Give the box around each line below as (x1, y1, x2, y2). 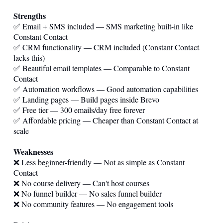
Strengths (13, 9, 46, 21)
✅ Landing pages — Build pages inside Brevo (13, 94, 159, 105)
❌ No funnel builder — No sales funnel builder (13, 188, 162, 199)
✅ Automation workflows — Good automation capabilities (13, 83, 198, 94)
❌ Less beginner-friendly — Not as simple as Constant (13, 156, 185, 167)
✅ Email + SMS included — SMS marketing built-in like (13, 20, 193, 31)
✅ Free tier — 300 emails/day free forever (13, 104, 145, 115)
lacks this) (13, 52, 45, 63)
